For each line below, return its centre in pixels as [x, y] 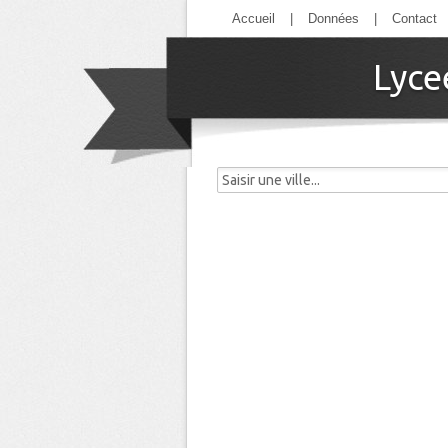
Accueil [253, 18]
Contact [414, 18]
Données [333, 18]
